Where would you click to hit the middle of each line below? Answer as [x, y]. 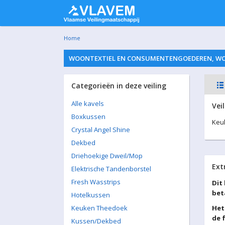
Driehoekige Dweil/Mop [107, 156]
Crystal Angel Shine [101, 130]
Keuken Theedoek [99, 208]
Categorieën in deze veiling [119, 86]
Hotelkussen [91, 195]
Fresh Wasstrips [96, 182]
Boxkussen [88, 117]
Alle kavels [88, 103]
